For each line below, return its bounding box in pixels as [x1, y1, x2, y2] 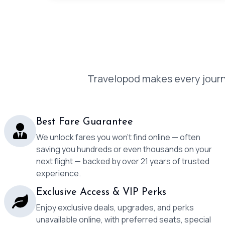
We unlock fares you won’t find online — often [36, 132, 200, 143]
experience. [36, 168, 81, 179]
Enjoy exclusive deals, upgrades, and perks [36, 202, 194, 213]
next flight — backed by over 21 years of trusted [36, 156, 209, 167]
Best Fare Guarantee [36, 117, 133, 127]
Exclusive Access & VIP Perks [36, 187, 166, 197]
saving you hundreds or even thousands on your [36, 144, 212, 155]
